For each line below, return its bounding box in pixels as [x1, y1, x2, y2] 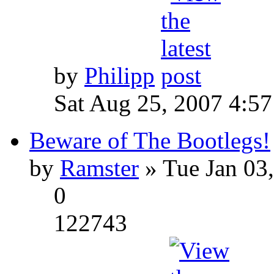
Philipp [84, 62, 155, 89]
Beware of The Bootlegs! [29, 127, 270, 154]
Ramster [60, 154, 139, 181]
